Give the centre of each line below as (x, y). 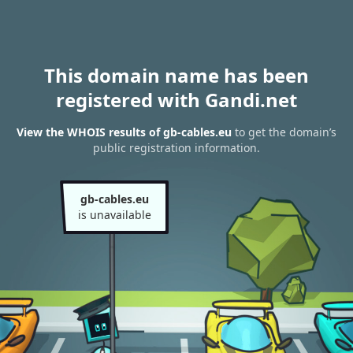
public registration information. (176, 148)
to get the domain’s (284, 132)
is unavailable (114, 215)
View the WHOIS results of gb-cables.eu (124, 132)
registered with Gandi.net (176, 100)
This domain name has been (176, 75)
